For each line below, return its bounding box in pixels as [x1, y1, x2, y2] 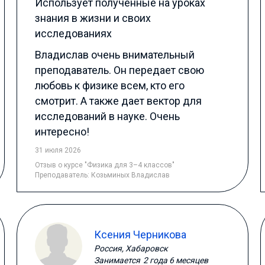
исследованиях [35, 27, 112, 40]
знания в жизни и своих [35, 12, 151, 24]
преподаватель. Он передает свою [35, 64, 205, 76]
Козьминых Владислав [91, 171, 170, 179]
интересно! [35, 125, 90, 138]
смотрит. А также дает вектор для [35, 95, 202, 107]
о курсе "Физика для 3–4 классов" [58, 161, 175, 169]
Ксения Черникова [94, 228, 187, 241]
